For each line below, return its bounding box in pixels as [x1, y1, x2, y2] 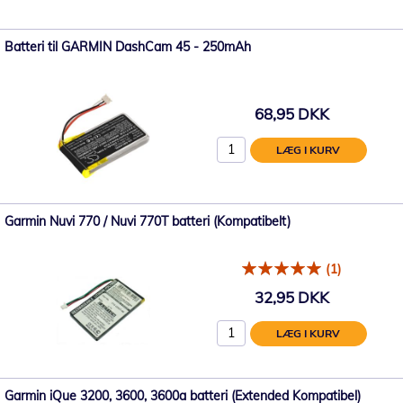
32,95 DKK [254, 287, 329, 307]
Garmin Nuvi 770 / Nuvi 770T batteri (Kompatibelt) [4, 213, 291, 229]
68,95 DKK [254, 103, 329, 123]
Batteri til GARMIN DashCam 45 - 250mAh [4, 39, 251, 55]
